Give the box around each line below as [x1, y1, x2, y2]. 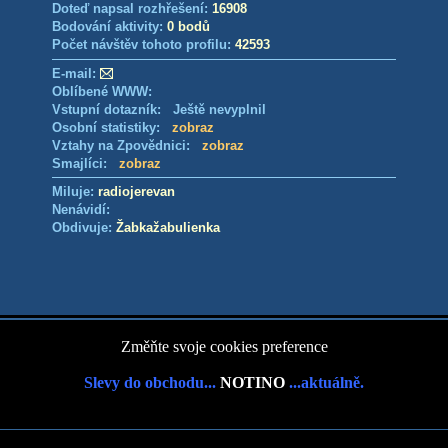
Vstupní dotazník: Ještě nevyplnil [51, 102, 266, 117]
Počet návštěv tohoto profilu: [51, 37, 235, 52]
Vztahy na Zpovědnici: [51, 138, 202, 153]
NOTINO [220, 374, 285, 391]
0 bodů [166, 19, 210, 34]
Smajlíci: [51, 156, 119, 171]
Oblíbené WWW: [51, 84, 152, 99]
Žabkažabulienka [115, 220, 220, 235]
